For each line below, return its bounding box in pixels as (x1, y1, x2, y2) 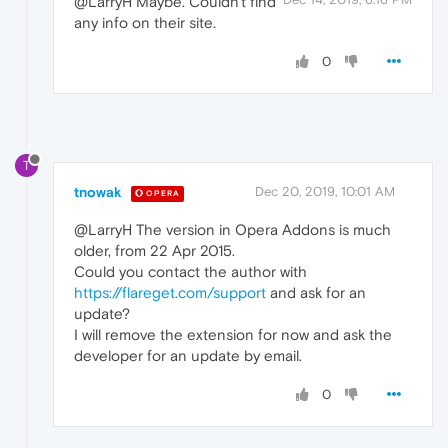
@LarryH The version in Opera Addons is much (74, 221, 391, 239)
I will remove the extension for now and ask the (74, 326, 392, 344)
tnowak (74, 184, 122, 201)
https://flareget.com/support (74, 284, 266, 302)
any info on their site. (74, 13, 216, 31)
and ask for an (266, 284, 366, 302)
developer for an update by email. (74, 347, 302, 365)
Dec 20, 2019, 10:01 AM (255, 184, 395, 200)
